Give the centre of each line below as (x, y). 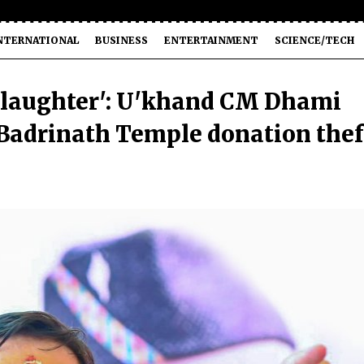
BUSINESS (121, 40)
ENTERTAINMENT (211, 40)
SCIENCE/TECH (314, 40)
